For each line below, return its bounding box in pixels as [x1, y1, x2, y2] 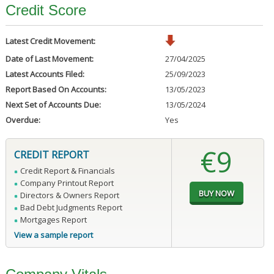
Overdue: [5, 114, 40, 126]
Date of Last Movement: [5, 53, 94, 65]
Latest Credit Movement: [5, 35, 95, 47]
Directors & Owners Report [20, 190, 119, 201]
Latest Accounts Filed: [5, 68, 84, 80]
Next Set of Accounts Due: [5, 99, 101, 111]
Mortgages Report [20, 214, 87, 226]
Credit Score [5, 2, 86, 19]
